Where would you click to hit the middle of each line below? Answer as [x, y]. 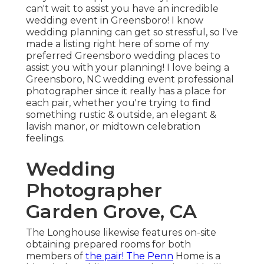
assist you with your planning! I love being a [128, 68]
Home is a [197, 256]
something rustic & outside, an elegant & [121, 115]
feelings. [45, 138]
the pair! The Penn [129, 256]
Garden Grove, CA [111, 212]
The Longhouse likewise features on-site [121, 233]
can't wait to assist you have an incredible [122, 9]
